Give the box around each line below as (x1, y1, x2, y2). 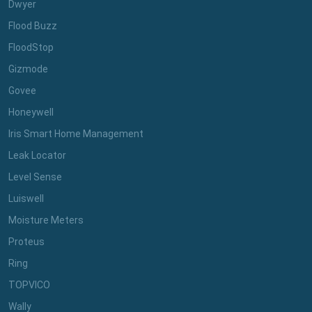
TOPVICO (8, 279, 50, 290)
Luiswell (8, 192, 44, 204)
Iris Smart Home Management (8, 127, 143, 139)
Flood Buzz (8, 19, 57, 31)
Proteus (8, 235, 45, 247)
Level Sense (8, 171, 62, 182)
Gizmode (8, 63, 48, 75)
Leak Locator (8, 149, 66, 161)
